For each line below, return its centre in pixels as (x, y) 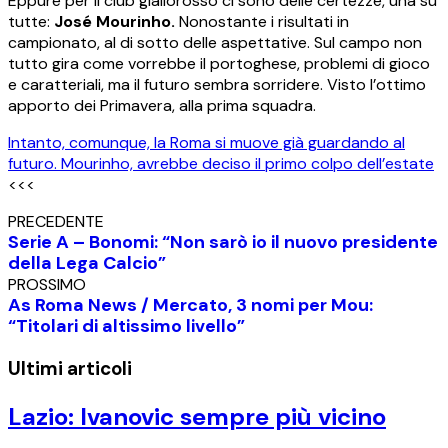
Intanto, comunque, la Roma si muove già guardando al (206, 143)
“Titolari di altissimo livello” (126, 326)
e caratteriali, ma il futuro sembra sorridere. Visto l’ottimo (217, 85)
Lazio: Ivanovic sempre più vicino (197, 416)
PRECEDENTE (56, 222)
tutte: (31, 22)
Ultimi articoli (70, 368)
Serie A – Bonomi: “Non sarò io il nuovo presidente (223, 242)
